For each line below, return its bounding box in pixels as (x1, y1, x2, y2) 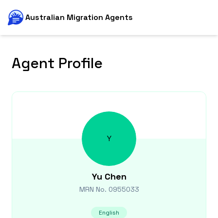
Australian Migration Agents (25, 12, 133, 22)
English (99, 209, 119, 217)
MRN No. (79, 185, 109, 194)
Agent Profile (12, 54, 103, 73)
